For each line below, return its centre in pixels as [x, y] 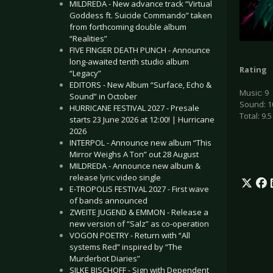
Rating [253, 70]
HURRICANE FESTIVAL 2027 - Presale [134, 108]
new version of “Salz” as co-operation [139, 224]
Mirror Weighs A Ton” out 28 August [134, 154]
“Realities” [88, 38]
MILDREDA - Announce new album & [135, 166]
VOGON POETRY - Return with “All [130, 235]
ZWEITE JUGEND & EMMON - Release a [139, 212]
